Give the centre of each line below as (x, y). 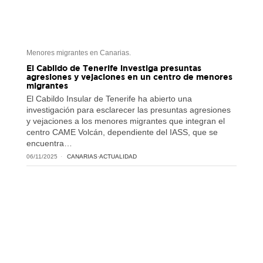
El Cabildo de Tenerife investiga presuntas (114, 68)
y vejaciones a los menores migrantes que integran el (125, 121)
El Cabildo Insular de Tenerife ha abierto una (109, 99)
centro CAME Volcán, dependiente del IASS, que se (122, 132)
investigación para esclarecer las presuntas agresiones (128, 110)
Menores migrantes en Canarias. (78, 53)
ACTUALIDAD (118, 157)
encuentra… (49, 144)
